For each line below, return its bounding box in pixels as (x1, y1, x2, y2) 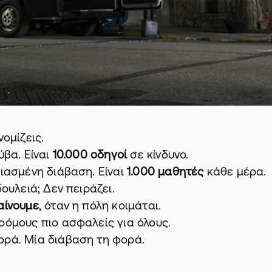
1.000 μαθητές (126, 164, 204, 178)
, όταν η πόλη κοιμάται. (38, 198, 161, 212)
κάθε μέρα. (203, 164, 267, 178)
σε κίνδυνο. (127, 147, 189, 161)
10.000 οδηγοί (52, 147, 127, 161)
